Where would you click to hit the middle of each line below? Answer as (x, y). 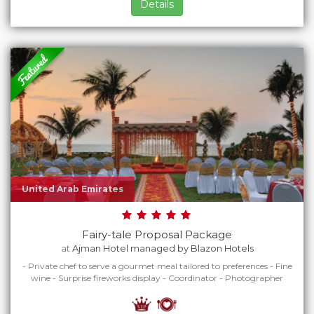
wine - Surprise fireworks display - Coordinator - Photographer (157, 278)
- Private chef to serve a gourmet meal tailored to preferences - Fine (157, 266)
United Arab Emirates (73, 189)
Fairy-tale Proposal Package (157, 234)
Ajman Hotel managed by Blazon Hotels (163, 248)
